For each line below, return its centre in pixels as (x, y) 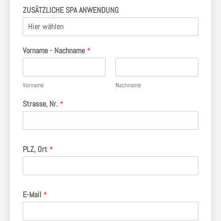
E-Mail (33, 194)
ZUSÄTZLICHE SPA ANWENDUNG (71, 10)
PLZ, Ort (36, 149)
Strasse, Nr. (41, 104)
